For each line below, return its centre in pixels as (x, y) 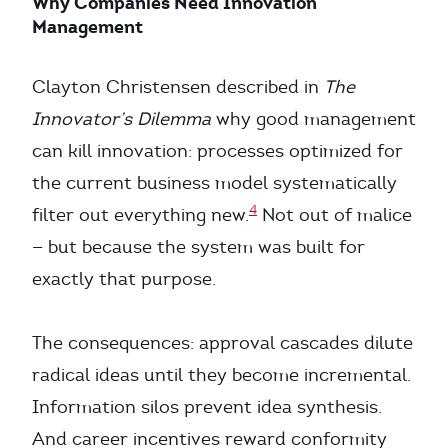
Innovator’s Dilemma (121, 119)
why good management (313, 119)
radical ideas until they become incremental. (221, 375)
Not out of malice (334, 215)
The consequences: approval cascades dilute (222, 343)
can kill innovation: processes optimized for (217, 151)
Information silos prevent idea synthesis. (207, 407)
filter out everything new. (140, 215)
